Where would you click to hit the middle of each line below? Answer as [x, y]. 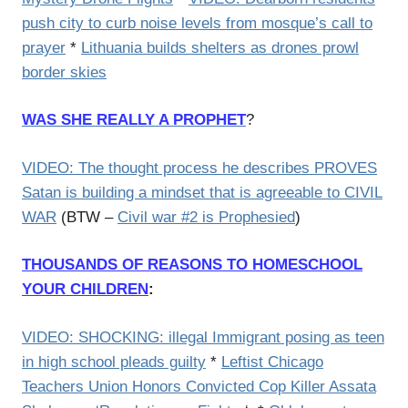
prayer [44, 47]
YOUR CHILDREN [85, 289]
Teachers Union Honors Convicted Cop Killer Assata [199, 386]
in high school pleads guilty [114, 362]
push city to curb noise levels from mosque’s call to [197, 23]
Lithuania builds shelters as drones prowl [220, 47]
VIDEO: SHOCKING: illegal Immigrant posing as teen [203, 337]
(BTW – [87, 217]
